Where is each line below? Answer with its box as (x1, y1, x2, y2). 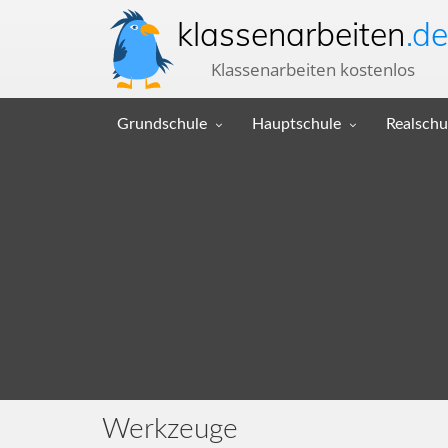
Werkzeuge (102, 415, 238, 443)
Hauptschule (252, 116, 341, 132)
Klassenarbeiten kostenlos (210, 58, 415, 81)
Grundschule (117, 116, 207, 132)
